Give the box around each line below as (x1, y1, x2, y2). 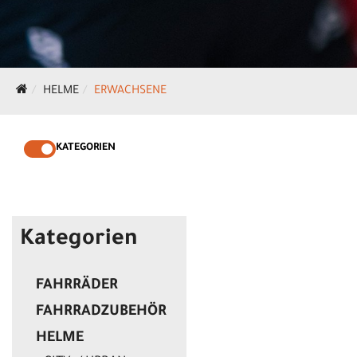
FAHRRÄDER (36, 278, 118, 295)
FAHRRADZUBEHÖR (36, 304, 167, 321)
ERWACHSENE (94, 85, 167, 99)
